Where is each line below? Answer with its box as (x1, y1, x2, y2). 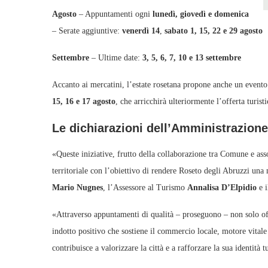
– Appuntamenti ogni (77, 10, 153, 19)
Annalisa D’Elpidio (187, 183, 257, 192)
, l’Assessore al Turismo (103, 183, 187, 192)
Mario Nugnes (52, 183, 103, 192)
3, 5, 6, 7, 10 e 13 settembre (142, 53, 241, 62)
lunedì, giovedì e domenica (153, 10, 249, 19)
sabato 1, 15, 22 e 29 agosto (165, 26, 263, 35)
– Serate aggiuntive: (52, 26, 122, 35)
